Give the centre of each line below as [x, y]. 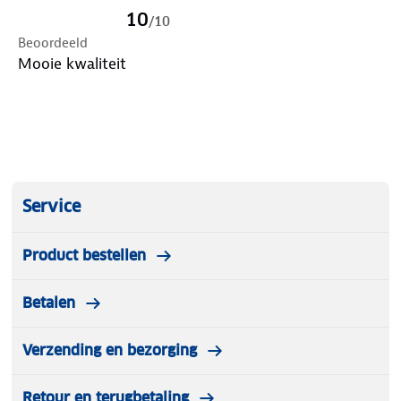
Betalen [49, 303]
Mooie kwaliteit [72, 63]
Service [51, 206]
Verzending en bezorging [110, 350]
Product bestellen [84, 255]
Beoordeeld [53, 43]
